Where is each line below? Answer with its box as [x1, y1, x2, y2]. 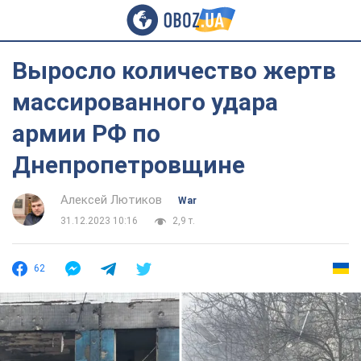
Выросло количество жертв [12, 56, 336, 85]
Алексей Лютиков [60, 193, 162, 207]
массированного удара [12, 88, 278, 116]
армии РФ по [12, 119, 160, 147]
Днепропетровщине [12, 151, 245, 179]
